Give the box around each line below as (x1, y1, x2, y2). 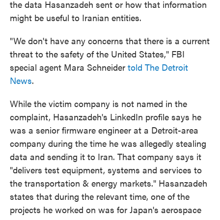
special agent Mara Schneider (10, 61, 128, 73)
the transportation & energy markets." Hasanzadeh (10, 177, 207, 189)
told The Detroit (128, 61, 188, 73)
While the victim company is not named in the (10, 97, 187, 110)
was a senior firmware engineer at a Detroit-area (10, 124, 198, 136)
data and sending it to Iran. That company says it (10, 150, 201, 163)
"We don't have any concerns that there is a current (10, 34, 210, 47)
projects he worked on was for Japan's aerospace (10, 203, 201, 216)
